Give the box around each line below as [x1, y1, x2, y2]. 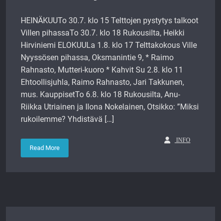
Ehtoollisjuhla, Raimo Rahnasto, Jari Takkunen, [21, 77, 184, 87]
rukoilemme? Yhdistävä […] [21, 114, 114, 124]
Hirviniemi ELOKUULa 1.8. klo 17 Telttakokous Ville [21, 40, 197, 50]
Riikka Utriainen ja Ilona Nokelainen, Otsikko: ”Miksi [21, 102, 199, 111]
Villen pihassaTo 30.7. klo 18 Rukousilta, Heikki [21, 28, 184, 37]
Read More [30, 144, 60, 151]
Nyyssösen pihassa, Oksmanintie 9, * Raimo [21, 53, 174, 62]
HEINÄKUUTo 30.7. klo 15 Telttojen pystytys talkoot [21, 16, 198, 25]
